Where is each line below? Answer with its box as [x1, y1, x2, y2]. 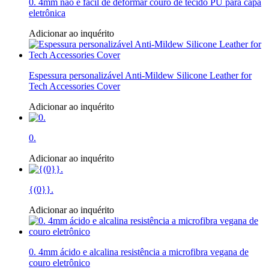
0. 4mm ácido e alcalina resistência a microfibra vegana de [29, 247, 249, 258]
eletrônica [29, 8, 65, 19]
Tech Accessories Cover [29, 81, 120, 92]
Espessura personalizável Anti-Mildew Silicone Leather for [29, 70, 252, 81]
